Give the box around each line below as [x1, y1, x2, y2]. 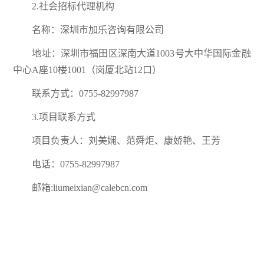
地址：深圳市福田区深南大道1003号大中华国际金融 [32, 48, 251, 59]
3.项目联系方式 [32, 112, 96, 123]
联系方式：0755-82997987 [32, 88, 139, 99]
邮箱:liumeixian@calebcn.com [32, 183, 148, 193]
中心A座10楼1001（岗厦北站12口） [13, 65, 162, 75]
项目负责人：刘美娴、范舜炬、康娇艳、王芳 [32, 136, 221, 146]
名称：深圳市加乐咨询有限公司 [32, 25, 164, 35]
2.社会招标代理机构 [32, 1, 115, 12]
